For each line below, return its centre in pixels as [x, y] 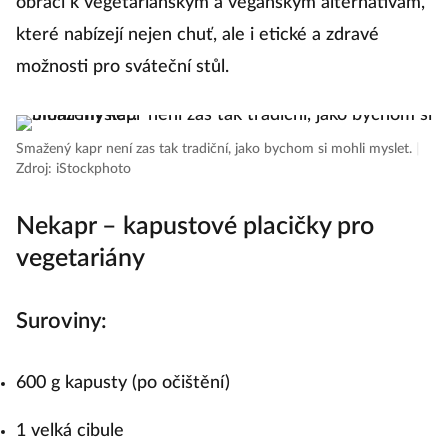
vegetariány [80, 259]
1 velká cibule [70, 431]
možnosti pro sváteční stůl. [122, 67]
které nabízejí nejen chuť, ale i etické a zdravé [197, 35]
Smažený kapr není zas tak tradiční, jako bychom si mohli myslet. [216, 149]
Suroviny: [61, 321]
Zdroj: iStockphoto [73, 169]
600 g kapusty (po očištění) [123, 383]
